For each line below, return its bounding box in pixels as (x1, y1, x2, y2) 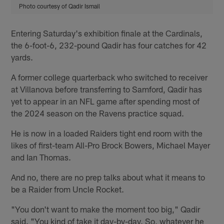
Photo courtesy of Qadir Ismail (19, 2, 100, 9)
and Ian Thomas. (11, 151, 71, 162)
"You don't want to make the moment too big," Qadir (11, 203, 200, 214)
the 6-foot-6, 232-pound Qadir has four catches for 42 (11, 39, 207, 50)
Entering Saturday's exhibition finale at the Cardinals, (11, 27, 203, 38)
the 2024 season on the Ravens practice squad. (11, 107, 184, 118)
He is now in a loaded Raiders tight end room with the (11, 127, 203, 138)
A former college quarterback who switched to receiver (11, 71, 208, 82)
